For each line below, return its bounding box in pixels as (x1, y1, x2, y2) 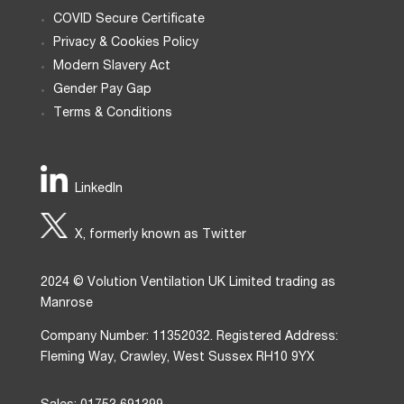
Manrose (40, 297, 93, 310)
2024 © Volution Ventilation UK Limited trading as (40, 276, 335, 289)
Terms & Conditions (52, 106, 172, 120)
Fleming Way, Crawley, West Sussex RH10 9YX (40, 351, 315, 364)
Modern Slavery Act (52, 60, 170, 73)
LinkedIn (74, 182, 123, 196)
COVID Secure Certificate (52, 13, 205, 26)
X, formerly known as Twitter (74, 228, 246, 242)
